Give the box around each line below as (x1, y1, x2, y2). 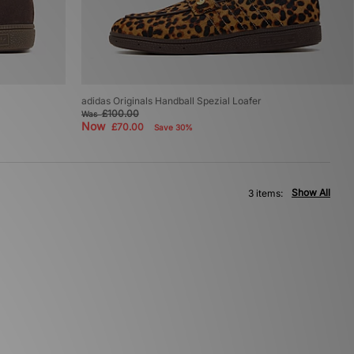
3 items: (248, 187, 283, 200)
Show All (292, 186, 330, 199)
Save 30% (153, 122, 193, 133)
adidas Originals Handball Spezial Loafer (81, 95, 262, 107)
